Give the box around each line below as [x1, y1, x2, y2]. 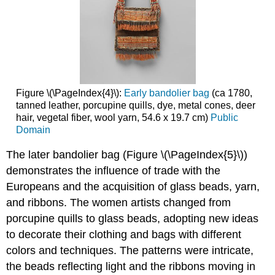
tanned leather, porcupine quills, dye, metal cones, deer [15, 99, 255, 110]
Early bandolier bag [123, 87, 209, 98]
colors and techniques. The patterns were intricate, [6, 244, 254, 257]
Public [210, 112, 238, 123]
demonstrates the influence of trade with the [6, 165, 221, 177]
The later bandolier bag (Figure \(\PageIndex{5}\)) [6, 149, 248, 161]
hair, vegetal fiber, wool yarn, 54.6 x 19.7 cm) [15, 112, 211, 123]
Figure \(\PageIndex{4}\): [15, 87, 124, 98]
